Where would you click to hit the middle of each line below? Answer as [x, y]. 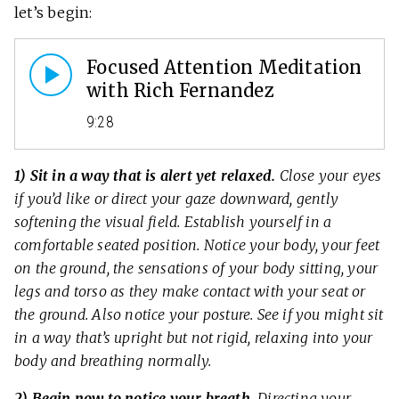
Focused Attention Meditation [224, 67]
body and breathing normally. [113, 360]
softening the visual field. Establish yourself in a [173, 221]
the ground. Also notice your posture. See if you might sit [199, 314]
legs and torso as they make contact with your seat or [190, 291]
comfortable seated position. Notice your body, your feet [197, 244]
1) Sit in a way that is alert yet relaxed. [145, 175]
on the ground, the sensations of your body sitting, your [196, 268]
